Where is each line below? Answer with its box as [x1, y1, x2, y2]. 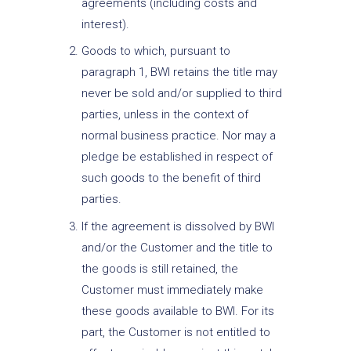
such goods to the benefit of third [81, 171, 261, 186]
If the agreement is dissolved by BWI [81, 219, 274, 233]
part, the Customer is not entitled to [81, 324, 270, 339]
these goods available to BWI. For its [81, 303, 274, 318]
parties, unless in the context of [81, 107, 248, 122]
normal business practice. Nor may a [81, 128, 276, 143]
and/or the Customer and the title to [81, 240, 273, 255]
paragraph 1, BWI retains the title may [81, 65, 277, 80]
